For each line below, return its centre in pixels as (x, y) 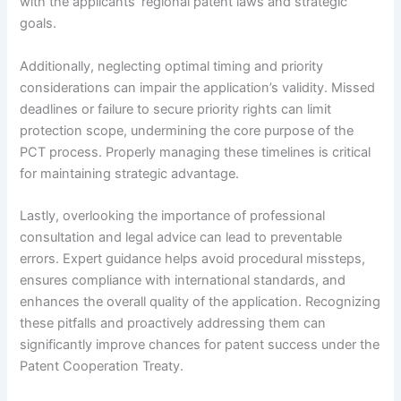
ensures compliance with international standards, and (183, 281)
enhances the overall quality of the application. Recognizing (200, 302)
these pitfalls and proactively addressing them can (173, 324)
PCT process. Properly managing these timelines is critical (196, 152)
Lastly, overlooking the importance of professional (173, 216)
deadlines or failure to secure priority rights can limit (176, 109)
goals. (38, 24)
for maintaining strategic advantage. (130, 173)
